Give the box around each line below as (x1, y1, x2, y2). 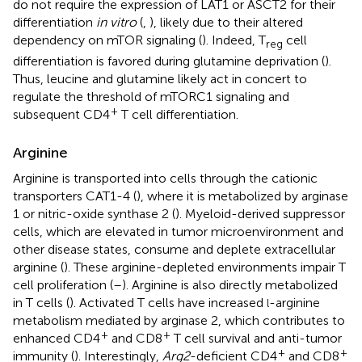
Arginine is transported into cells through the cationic (13, 170, 318, 187)
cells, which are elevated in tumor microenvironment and (13, 224, 343, 240)
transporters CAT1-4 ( (13, 188, 137, 204)
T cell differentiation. (118, 107, 238, 123)
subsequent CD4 (13, 107, 110, 123)
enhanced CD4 (13, 330, 100, 347)
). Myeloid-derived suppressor (175, 206, 345, 222)
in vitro (96, 14, 137, 30)
